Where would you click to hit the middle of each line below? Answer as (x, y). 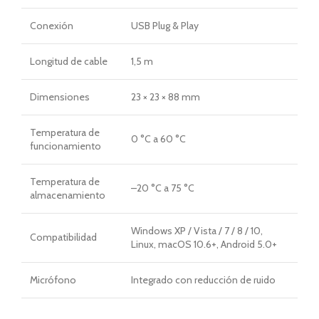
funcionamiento (66, 146)
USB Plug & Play (165, 26)
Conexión (52, 26)
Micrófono (53, 280)
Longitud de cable (69, 62)
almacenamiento (68, 195)
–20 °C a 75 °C (163, 188)
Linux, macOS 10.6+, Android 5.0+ (204, 245)
